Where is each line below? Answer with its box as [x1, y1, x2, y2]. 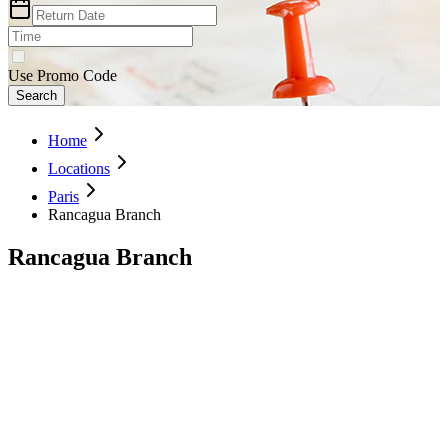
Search [16, 87, 57, 103]
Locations [48, 159, 110, 177]
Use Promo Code [8, 66, 117, 84]
